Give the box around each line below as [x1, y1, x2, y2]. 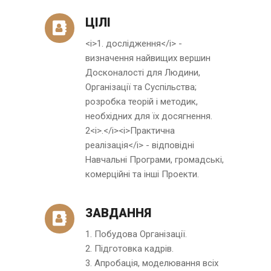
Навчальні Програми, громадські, [85, 154, 224, 165]
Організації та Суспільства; [85, 81, 197, 93]
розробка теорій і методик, [85, 96, 198, 107]
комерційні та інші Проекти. [85, 168, 199, 180]
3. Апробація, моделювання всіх [85, 257, 218, 269]
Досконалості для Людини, [85, 67, 200, 78]
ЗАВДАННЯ [85, 205, 151, 220]
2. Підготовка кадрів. [85, 243, 174, 254]
